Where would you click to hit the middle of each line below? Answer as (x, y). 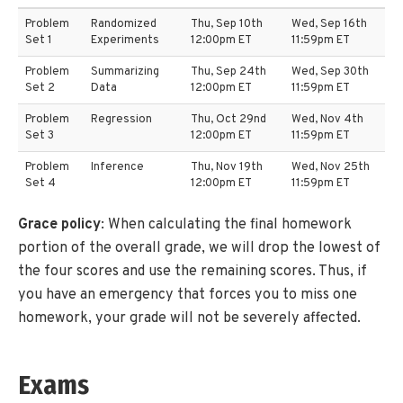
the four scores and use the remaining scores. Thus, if (193, 271)
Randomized (124, 24)
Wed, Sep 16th (329, 24)
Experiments (125, 40)
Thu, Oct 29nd (228, 119)
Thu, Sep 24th (228, 72)
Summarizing (125, 72)
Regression (121, 119)
